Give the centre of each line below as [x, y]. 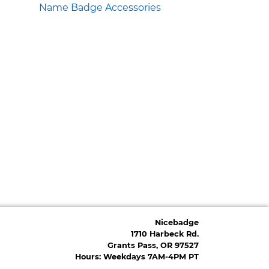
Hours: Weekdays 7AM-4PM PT [137, 256]
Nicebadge [177, 222]
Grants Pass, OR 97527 [153, 245]
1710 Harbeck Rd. [165, 234]
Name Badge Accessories [100, 7]
